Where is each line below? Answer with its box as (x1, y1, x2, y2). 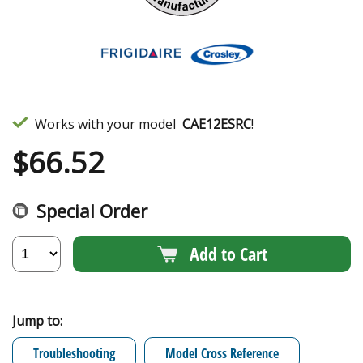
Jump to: (12, 311, 62, 330)
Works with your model (28, 114, 182, 133)
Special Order (36, 198, 147, 223)
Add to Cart (189, 241, 267, 267)
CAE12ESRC (182, 114, 251, 133)
